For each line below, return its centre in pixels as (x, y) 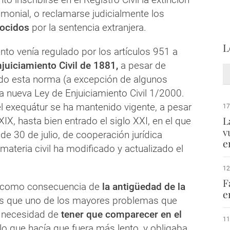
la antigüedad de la (142, 187)
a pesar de (142, 66)
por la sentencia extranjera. (88, 28)
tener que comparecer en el (121, 215)
